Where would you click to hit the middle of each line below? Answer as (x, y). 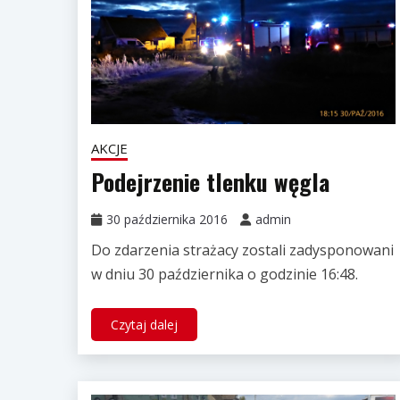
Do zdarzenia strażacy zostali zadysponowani (242, 250)
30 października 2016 (167, 220)
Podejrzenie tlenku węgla (210, 182)
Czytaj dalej (144, 325)
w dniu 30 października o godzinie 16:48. (225, 275)
